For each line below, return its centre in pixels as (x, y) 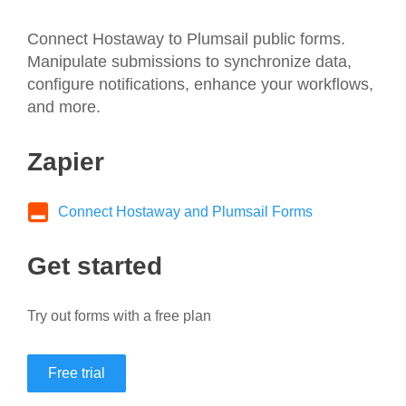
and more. (64, 106)
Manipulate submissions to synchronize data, (189, 61)
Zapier (66, 161)
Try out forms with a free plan (119, 315)
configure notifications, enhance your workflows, (200, 84)
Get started (95, 266)
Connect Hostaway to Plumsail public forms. (186, 39)
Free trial (77, 372)
